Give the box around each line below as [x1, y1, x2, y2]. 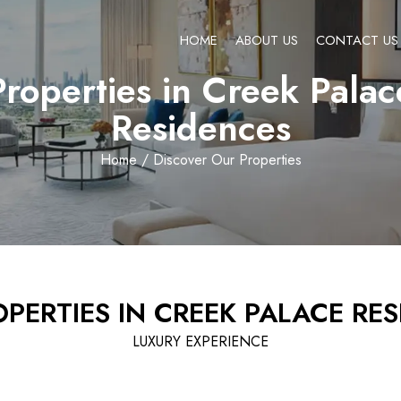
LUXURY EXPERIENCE [132, 331, 269, 352]
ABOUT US [235, 30, 298, 50]
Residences [110, 102, 291, 154]
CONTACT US [316, 30, 398, 50]
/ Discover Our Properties [136, 149, 302, 170]
